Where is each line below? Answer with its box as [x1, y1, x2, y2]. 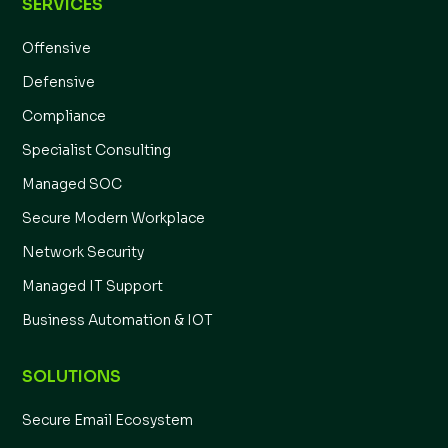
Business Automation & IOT [22, 311, 214, 330]
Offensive [22, 39, 92, 58]
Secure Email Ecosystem [22, 411, 194, 430]
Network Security [22, 243, 145, 262]
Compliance [22, 107, 107, 126]
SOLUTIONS [22, 366, 122, 388]
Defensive [22, 73, 96, 92]
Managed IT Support [22, 277, 164, 296]
